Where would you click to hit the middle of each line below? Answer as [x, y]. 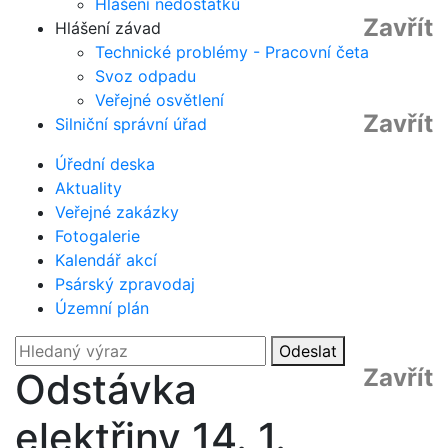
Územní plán [102, 308]
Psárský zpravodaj [125, 284]
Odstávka [106, 389]
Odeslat [308, 351]
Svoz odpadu [145, 76]
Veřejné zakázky [117, 212]
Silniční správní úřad [131, 124]
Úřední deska [105, 164]
